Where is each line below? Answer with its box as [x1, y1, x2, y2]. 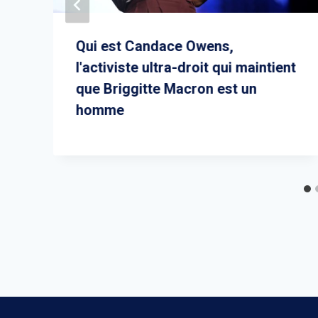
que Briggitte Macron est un [76, 79, 257, 97]
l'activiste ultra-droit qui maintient [76, 58, 296, 76]
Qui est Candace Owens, [76, 37, 234, 55]
